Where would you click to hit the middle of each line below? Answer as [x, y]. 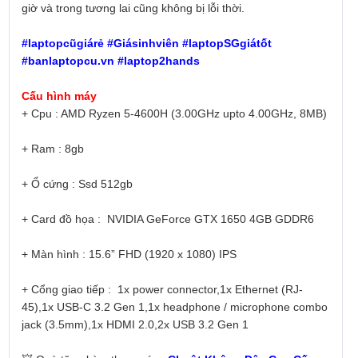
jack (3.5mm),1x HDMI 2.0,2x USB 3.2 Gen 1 [135, 325]
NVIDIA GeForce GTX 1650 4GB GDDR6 [210, 219]
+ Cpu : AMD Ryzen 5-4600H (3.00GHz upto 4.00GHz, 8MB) [174, 114]
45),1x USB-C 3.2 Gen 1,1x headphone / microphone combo [174, 307]
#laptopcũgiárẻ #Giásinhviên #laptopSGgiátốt [146, 44]
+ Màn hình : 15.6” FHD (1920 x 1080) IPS [129, 255]
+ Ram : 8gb [52, 149]
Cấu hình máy [60, 96]
